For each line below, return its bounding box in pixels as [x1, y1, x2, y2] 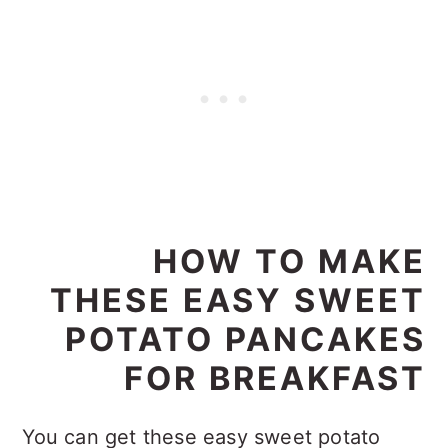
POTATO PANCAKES [64, 319, 426, 359]
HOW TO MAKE [152, 241, 426, 281]
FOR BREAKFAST [123, 358, 426, 398]
